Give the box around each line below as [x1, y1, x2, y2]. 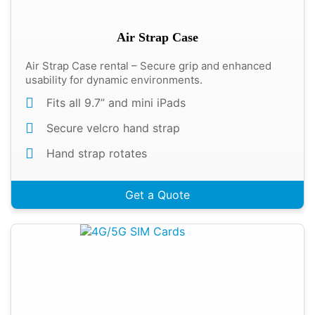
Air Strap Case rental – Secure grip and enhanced [25, 59, 271, 72]
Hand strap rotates [46, 146, 147, 160]
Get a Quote [125, 188, 190, 202]
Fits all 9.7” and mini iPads [46, 96, 186, 110]
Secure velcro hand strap [46, 121, 180, 135]
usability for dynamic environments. [25, 73, 202, 86]
